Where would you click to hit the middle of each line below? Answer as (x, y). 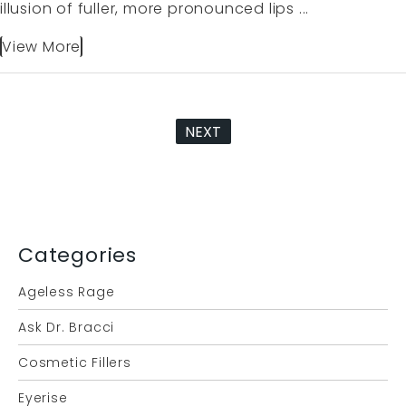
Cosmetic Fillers (75, 363)
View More (42, 47)
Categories (77, 256)
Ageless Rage (67, 292)
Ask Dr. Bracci (67, 328)
